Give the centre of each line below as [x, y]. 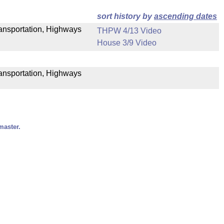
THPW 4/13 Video [129, 31]
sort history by [125, 16]
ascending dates [185, 16]
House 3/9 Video [127, 43]
